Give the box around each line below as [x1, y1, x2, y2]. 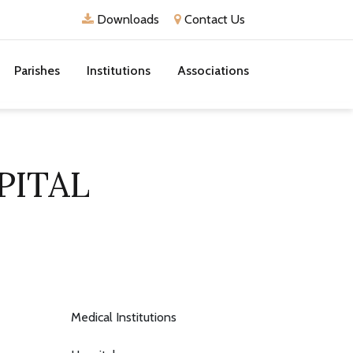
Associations [177, 63, 249, 78]
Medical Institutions [71, 309, 176, 325]
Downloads [94, 12, 159, 27]
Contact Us [181, 12, 245, 27]
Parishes [14, 63, 60, 78]
